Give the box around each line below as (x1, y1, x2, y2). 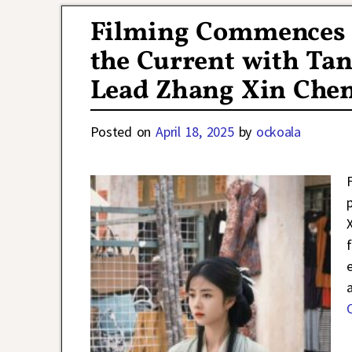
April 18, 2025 (156, 123, 234, 141)
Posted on (90, 123, 156, 141)
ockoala (256, 123, 301, 141)
